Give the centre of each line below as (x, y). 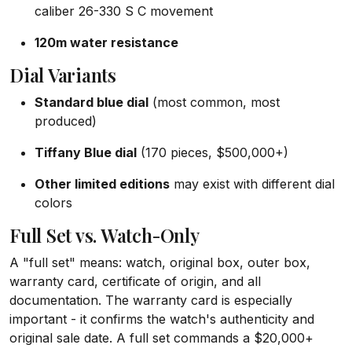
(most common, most (214, 102)
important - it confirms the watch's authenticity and (162, 319)
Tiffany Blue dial (86, 152)
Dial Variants (63, 75)
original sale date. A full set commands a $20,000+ (161, 338)
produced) (66, 121)
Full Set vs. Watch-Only (104, 235)
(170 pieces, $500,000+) (213, 152)
